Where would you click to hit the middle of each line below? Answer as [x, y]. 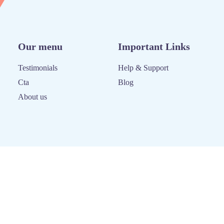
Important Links [154, 46]
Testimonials [38, 68]
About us [32, 97]
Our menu [40, 46]
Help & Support [143, 68]
